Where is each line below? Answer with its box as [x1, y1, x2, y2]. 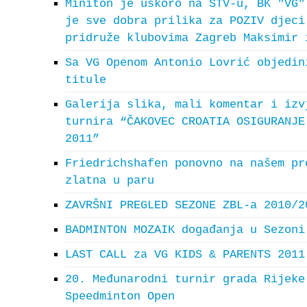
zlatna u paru [65, 174, 154, 187]
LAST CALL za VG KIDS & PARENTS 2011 [65, 248, 305, 261]
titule [65, 73, 106, 86]
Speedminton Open [65, 290, 175, 303]
